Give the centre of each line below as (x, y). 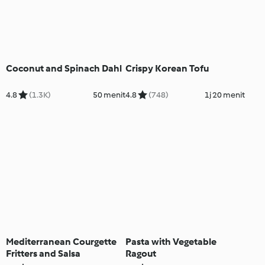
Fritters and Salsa (43, 254)
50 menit (109, 95)
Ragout (140, 254)
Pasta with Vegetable (171, 242)
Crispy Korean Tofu (167, 68)
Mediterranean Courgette (61, 242)
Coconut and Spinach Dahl (64, 68)
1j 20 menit (224, 95)
